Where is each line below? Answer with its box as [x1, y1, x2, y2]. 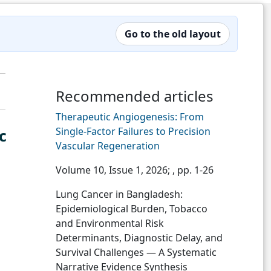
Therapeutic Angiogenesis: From [56, 110, 204, 123]
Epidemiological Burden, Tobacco [56, 202, 207, 215]
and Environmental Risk [56, 217, 164, 230]
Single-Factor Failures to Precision [56, 125, 211, 138]
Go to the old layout [125, 27, 221, 41]
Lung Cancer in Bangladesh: [56, 188, 183, 201]
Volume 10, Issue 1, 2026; [56, 163, 172, 177]
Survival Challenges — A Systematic [56, 246, 217, 259]
